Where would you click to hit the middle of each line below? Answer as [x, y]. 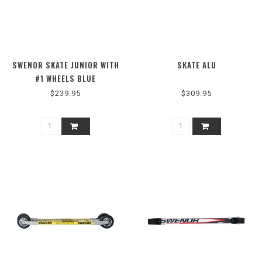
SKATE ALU [196, 65]
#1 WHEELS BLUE [65, 78]
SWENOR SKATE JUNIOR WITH [65, 65]
